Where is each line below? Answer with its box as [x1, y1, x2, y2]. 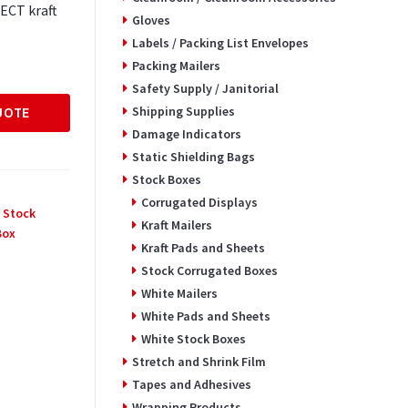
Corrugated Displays [140, 193, 258, 210]
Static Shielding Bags [131, 148, 255, 165]
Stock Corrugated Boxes [140, 261, 278, 279]
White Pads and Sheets [140, 307, 270, 324]
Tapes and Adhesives [131, 375, 251, 393]
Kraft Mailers [140, 216, 212, 233]
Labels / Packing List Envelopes [131, 34, 309, 51]
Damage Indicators [131, 125, 241, 142]
